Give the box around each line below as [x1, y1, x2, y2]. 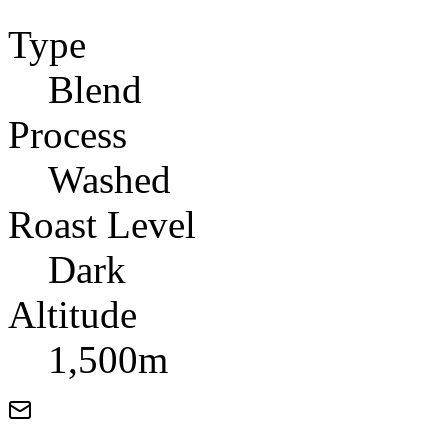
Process [8, 112, 127, 156]
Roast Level [8, 202, 196, 246]
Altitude [8, 292, 137, 336]
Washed [48, 157, 171, 201]
